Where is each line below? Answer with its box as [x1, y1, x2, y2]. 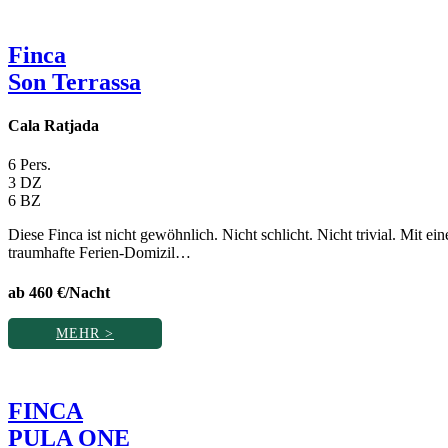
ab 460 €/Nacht [8, 283, 110, 301]
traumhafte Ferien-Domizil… [8, 244, 191, 262]
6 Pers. [8, 156, 51, 174]
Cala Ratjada [8, 117, 99, 135]
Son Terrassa [8, 68, 141, 95]
